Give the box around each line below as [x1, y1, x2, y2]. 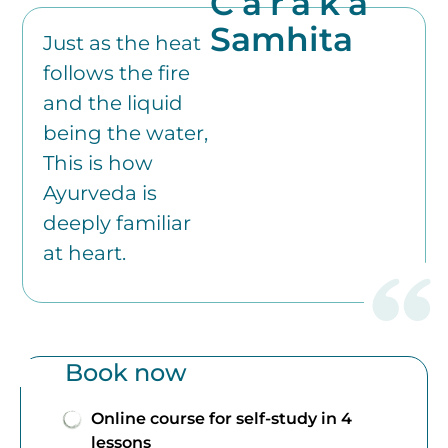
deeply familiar [43, 210, 192, 235]
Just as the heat [43, 30, 202, 55]
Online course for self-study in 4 [91, 409, 352, 429]
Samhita [210, 18, 354, 59]
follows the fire [43, 60, 191, 85]
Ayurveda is [43, 180, 158, 205]
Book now [65, 358, 187, 388]
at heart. [43, 240, 127, 265]
